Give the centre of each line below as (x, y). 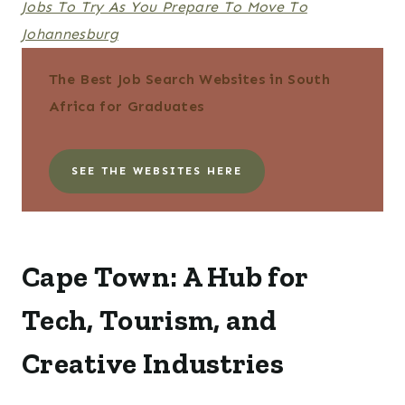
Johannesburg (70, 34)
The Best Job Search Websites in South (189, 80)
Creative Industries (153, 364)
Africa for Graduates (127, 107)
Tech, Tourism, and (150, 320)
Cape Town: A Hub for (165, 277)
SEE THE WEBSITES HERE (157, 171)
